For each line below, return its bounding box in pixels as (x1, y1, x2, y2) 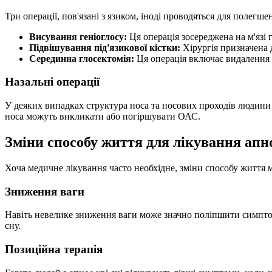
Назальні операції (5, 75, 100, 89)
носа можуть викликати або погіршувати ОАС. (5, 111, 200, 122)
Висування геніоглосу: (29, 31, 127, 42)
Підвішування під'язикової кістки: (29, 42, 180, 53)
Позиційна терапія (5, 243, 103, 256)
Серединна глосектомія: (29, 53, 134, 64)
